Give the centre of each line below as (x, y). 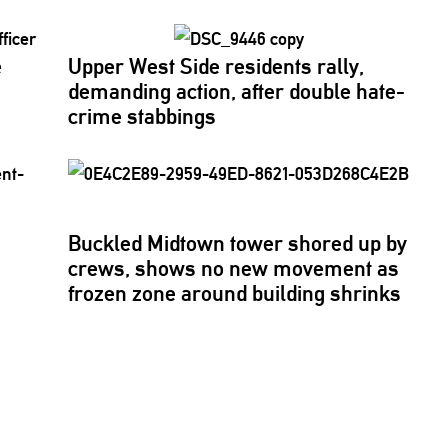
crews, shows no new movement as (234, 268)
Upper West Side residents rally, (216, 66)
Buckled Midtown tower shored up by (238, 243)
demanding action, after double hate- (237, 91)
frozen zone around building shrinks (235, 293)
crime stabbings (142, 116)
